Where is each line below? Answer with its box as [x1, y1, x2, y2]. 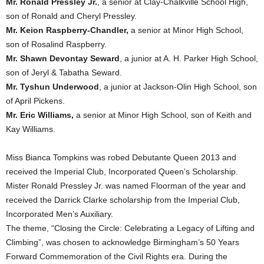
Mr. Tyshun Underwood [6, 82, 99, 92]
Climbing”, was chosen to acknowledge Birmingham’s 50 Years [6, 237, 239, 247]
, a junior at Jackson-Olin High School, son [99, 82, 257, 92]
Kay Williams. [6, 124, 55, 134]
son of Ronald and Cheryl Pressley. [6, 11, 137, 21]
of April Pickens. [6, 96, 65, 106]
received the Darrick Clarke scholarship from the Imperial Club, [6, 195, 240, 205]
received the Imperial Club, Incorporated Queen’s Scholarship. [6, 167, 238, 177]
